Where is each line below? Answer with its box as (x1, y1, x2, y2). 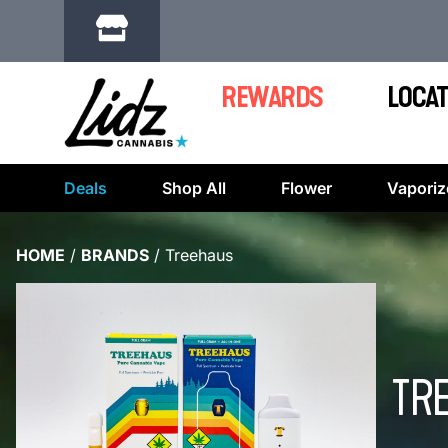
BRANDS (81, 245, 149, 265)
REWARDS (221, 81, 323, 115)
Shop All (162, 178, 226, 198)
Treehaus (165, 245, 233, 265)
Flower (281, 178, 332, 198)
